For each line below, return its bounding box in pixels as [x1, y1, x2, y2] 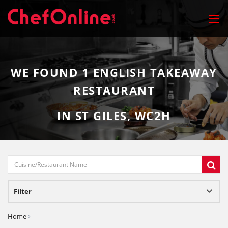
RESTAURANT [73, 82, 155, 98]
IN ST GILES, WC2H [57, 108, 171, 123]
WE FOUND [11, 65, 82, 80]
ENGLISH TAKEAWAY [89, 65, 217, 80]
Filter [14, 187, 32, 196]
